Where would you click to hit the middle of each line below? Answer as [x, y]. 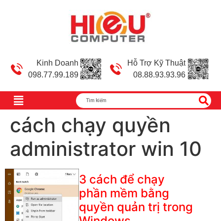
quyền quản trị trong [136, 207]
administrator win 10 [106, 149]
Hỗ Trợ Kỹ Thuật [156, 63]
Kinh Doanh [57, 63]
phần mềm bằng [124, 193]
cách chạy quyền [90, 125]
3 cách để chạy [122, 180]
